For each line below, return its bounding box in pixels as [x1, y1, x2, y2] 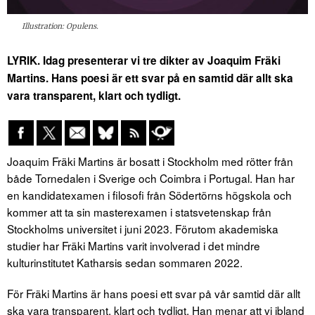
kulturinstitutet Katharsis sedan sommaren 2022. [7, 255, 243, 271]
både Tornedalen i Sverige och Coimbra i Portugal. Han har [7, 170, 295, 186]
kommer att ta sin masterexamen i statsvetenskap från [7, 204, 271, 220]
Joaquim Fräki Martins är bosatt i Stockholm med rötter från [7, 153, 293, 169]
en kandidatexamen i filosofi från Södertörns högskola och [7, 187, 292, 203]
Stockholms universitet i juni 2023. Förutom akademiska [7, 221, 278, 237]
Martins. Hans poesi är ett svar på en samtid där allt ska [7, 70, 293, 86]
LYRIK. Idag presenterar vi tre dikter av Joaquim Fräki [7, 53, 281, 69]
